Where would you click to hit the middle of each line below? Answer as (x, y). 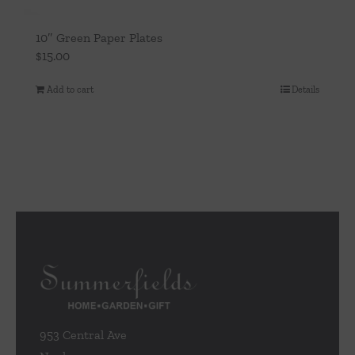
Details (305, 89)
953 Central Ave (83, 334)
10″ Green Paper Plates (99, 37)
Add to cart (70, 89)
